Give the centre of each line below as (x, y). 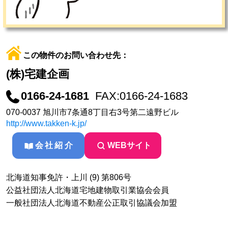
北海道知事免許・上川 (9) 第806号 (69, 178)
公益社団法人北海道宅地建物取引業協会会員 (88, 190)
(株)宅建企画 (38, 74)
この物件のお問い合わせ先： (76, 55)
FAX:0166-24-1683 (141, 96)
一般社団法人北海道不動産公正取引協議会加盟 (92, 203)
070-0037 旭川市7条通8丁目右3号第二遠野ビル (92, 112)
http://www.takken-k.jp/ (46, 124)
